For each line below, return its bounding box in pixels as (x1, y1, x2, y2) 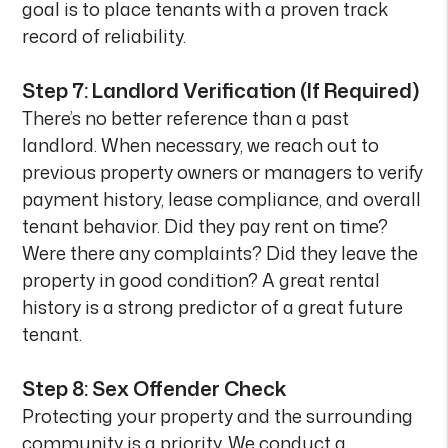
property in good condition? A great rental (22, 267, 381, 293)
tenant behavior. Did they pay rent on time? (22, 213, 389, 239)
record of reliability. (22, 23, 187, 49)
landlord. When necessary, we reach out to (22, 132, 380, 158)
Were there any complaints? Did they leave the (22, 240, 419, 266)
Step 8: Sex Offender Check (22, 374, 287, 402)
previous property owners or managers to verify (22, 159, 424, 185)
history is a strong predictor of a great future (22, 294, 404, 320)
